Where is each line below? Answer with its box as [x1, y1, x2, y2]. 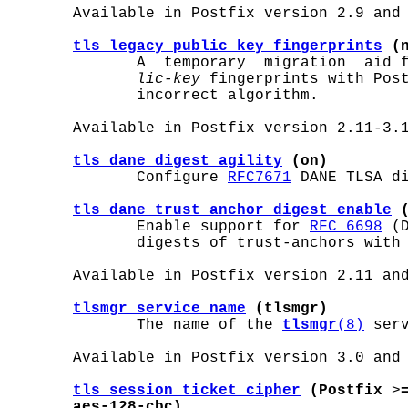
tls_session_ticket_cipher [73, 382, 301, 399]
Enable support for [9, 219, 310, 235]
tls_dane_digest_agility [73, 153, 282, 169]
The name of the [9, 317, 282, 333]
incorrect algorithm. [9, 87, 319, 104]
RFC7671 [228, 169, 291, 186]
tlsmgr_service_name [73, 301, 246, 317]
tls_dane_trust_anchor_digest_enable [73, 202, 392, 219]
